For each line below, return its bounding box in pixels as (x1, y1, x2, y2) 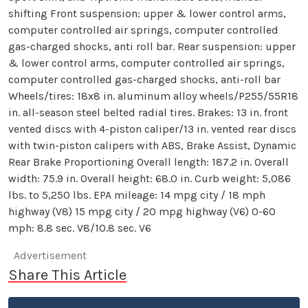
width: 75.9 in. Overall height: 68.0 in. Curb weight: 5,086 (8, 171, 291, 185)
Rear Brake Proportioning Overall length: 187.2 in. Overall (8, 155, 289, 168)
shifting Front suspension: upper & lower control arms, (8, 6, 286, 20)
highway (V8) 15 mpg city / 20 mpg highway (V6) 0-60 (8, 204, 276, 218)
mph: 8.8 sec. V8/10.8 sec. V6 (8, 221, 151, 234)
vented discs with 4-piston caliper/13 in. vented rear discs (8, 122, 296, 135)
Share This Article (8, 265, 126, 283)
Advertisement (14, 248, 87, 262)
